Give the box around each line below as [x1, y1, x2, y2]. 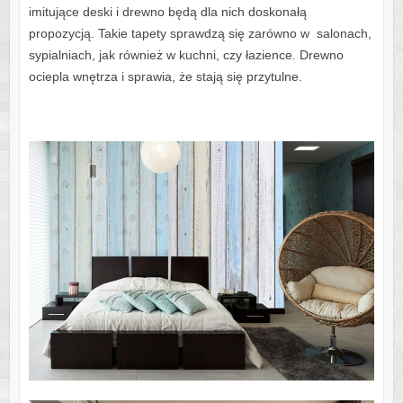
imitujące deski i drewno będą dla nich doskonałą [28, 4, 307, 19]
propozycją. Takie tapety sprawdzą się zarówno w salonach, [28, 25, 372, 40]
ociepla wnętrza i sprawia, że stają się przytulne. [28, 68, 302, 84]
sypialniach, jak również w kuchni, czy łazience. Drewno [28, 47, 344, 62]
